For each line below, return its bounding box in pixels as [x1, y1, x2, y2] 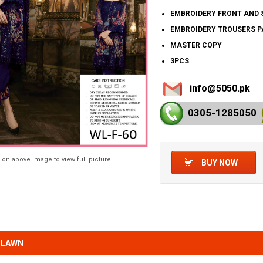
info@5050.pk [189, 83, 250, 94]
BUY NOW [201, 158, 238, 168]
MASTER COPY [170, 41, 222, 49]
